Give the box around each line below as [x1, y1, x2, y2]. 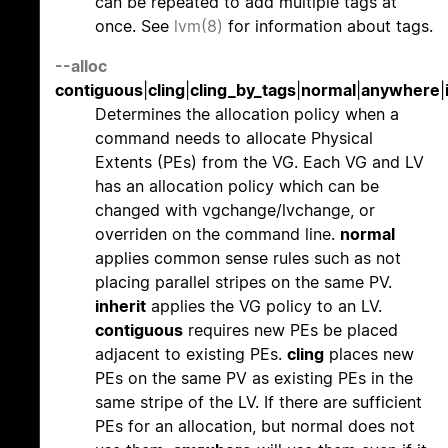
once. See [95, 16, 174, 37]
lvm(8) [174, 16, 223, 37]
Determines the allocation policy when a [95, 104, 399, 125]
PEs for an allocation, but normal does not [95, 416, 415, 437]
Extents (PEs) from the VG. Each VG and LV [95, 152, 424, 173]
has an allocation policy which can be [95, 176, 379, 197]
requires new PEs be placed [183, 320, 398, 341]
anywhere [361, 80, 440, 101]
